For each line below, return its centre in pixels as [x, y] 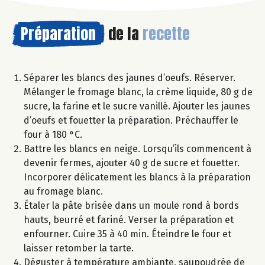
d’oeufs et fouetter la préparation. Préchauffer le [131, 121]
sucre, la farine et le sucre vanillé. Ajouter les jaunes [137, 106]
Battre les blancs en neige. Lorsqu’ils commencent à [138, 149]
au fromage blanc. [63, 192]
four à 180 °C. [53, 135]
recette [166, 34]
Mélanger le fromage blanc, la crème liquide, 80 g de [138, 92]
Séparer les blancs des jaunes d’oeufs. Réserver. [130, 78]
